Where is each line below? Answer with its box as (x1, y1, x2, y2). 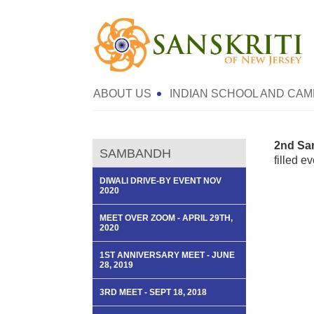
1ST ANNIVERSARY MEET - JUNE (100, 250, 235, 260)
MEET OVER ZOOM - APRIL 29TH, (100, 213, 233, 223)
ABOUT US (93, 88, 151, 100)
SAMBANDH (100, 146, 171, 161)
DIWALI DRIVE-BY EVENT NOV (100, 176, 221, 186)
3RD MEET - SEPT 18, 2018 (100, 287, 207, 297)
